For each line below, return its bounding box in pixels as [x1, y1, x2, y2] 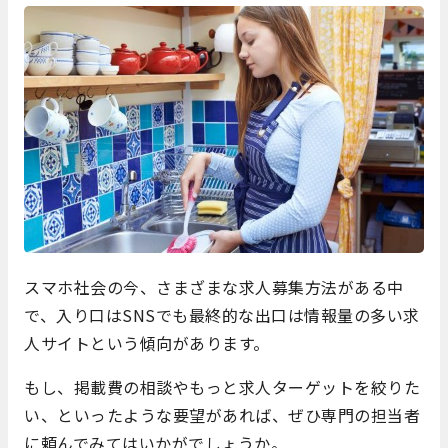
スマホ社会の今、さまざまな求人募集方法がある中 [24, 275, 404, 300]
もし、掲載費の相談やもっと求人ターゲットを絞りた [24, 375, 420, 400]
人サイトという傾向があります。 [24, 331, 270, 356]
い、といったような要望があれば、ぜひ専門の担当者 [24, 403, 420, 428]
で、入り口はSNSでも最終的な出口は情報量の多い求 [24, 303, 420, 328]
